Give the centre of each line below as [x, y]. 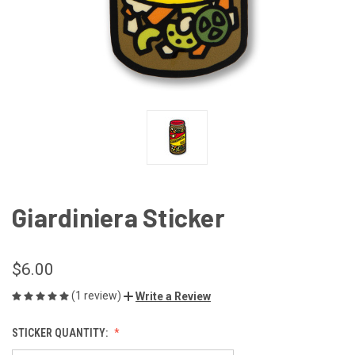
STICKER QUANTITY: [61, 332]
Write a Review [173, 296]
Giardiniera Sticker [118, 217]
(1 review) [97, 295]
